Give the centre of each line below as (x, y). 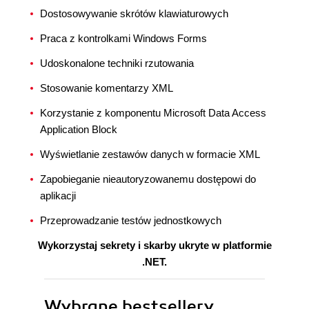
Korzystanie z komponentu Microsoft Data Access (153, 113)
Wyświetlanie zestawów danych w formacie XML (150, 154)
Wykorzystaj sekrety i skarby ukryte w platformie (154, 246)
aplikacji (58, 196)
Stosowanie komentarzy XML (107, 88)
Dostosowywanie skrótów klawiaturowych (134, 14)
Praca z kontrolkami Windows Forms (123, 39)
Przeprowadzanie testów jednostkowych (131, 221)
